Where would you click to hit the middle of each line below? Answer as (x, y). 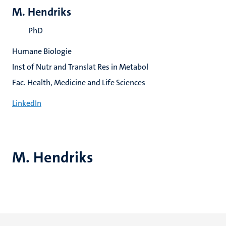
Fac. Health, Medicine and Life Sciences (79, 82)
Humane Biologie (42, 51)
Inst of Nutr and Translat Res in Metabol (80, 67)
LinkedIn (27, 103)
